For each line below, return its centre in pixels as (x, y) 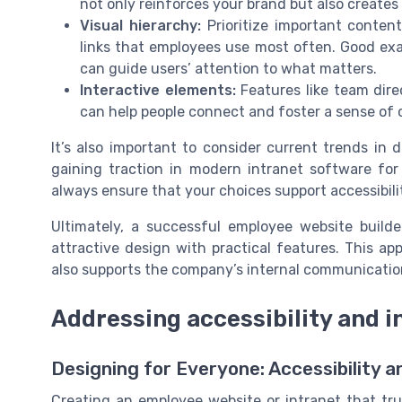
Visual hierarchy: (140, 26)
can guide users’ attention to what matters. (228, 69)
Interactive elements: (158, 91)
